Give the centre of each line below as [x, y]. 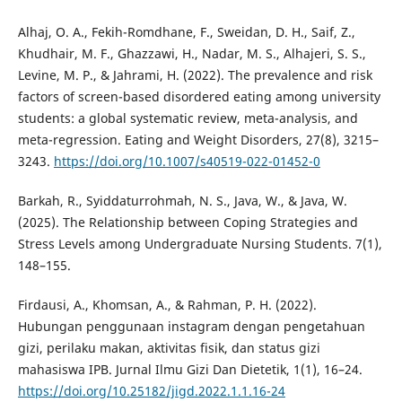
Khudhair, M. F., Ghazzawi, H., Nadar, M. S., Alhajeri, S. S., [192, 54]
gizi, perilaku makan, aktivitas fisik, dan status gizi [169, 348]
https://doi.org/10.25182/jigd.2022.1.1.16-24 [151, 391]
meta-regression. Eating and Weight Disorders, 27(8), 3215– [198, 140]
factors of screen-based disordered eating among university [199, 97]
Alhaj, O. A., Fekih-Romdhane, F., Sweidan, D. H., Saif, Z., [186, 32]
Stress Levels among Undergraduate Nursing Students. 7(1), [200, 244]
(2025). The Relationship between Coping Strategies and [188, 223]
